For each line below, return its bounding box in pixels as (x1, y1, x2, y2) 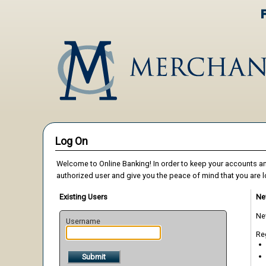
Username (66, 216, 100, 226)
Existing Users (59, 192, 107, 201)
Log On (55, 135, 88, 147)
